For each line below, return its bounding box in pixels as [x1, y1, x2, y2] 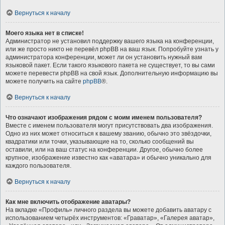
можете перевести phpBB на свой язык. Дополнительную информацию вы [6, 70, 218, 77]
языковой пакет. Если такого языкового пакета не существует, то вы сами [6, 62, 215, 69]
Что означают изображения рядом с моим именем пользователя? [6, 114, 202, 121]
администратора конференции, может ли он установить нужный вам [6, 54, 202, 61]
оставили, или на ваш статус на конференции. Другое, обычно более [6, 146, 203, 153]
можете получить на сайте [6, 78, 83, 85]
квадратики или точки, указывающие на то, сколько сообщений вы [6, 138, 194, 145]
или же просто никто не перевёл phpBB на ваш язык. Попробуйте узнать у [6, 46, 218, 53]
